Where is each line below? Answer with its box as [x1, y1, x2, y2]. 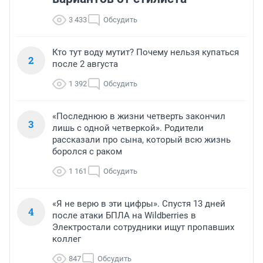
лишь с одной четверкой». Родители [52, 123, 204, 134]
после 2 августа [52, 59, 118, 70]
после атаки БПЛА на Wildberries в [52, 210, 196, 221]
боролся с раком [52, 146, 122, 157]
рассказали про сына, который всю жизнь [52, 134, 231, 146]
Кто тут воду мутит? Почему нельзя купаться [52, 47, 239, 58]
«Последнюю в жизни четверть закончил [52, 111, 225, 122]
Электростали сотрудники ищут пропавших [52, 222, 234, 233]
